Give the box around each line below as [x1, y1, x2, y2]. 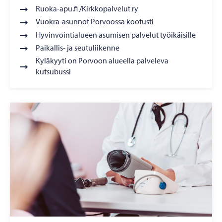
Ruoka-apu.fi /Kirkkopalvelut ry [36, 3, 138, 14]
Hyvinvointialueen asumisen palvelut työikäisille [36, 29, 196, 40]
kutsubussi [36, 66, 71, 77]
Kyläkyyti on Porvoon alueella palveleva [36, 55, 168, 66]
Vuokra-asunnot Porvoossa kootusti [36, 16, 154, 27]
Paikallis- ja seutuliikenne [36, 42, 119, 53]
